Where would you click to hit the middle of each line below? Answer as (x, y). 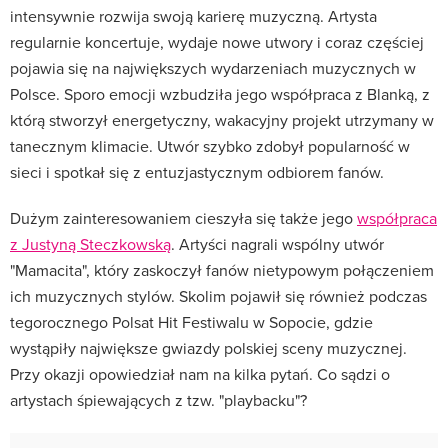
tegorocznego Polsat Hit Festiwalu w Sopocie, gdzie (191, 321)
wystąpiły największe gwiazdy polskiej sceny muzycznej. (208, 347)
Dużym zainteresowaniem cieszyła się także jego (183, 217)
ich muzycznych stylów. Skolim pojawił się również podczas (218, 295)
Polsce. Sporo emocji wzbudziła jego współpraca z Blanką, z (220, 93)
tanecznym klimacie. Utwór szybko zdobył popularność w (210, 145)
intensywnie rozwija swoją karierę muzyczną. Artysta (193, 15)
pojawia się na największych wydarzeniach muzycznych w (213, 67)
